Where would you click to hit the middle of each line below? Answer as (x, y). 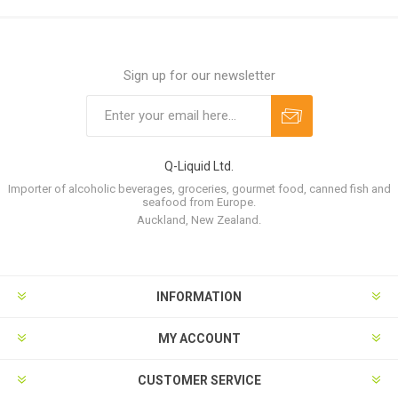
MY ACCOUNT (199, 338)
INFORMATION (199, 296)
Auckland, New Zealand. (199, 219)
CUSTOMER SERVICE (199, 380)
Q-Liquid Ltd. (199, 166)
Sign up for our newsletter (199, 75)
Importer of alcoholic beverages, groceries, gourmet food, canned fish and (199, 188)
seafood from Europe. (199, 202)
